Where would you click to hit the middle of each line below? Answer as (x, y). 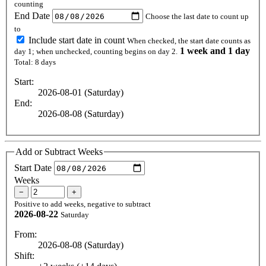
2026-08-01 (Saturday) (81, 93)
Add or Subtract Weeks (59, 152)
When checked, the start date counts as (189, 41)
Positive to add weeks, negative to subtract (83, 204)
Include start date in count (77, 40)
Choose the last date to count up (197, 16)
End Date (32, 15)
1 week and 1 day (215, 51)
